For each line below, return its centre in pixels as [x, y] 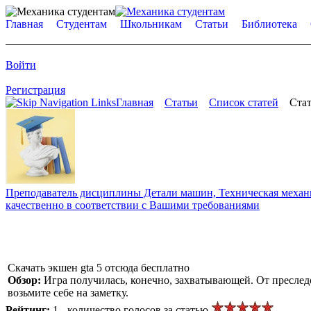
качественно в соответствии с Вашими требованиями [133, 205]
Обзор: [26, 280]
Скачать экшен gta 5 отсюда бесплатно [99, 267]
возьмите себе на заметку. [68, 292]
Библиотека [269, 24]
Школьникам [151, 24]
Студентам [82, 24]
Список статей [244, 102]
